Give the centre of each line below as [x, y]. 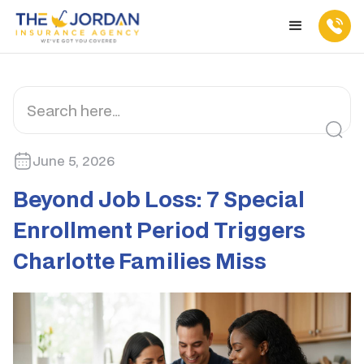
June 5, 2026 [74, 160]
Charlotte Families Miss [140, 260]
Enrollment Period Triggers [159, 229]
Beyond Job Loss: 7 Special [159, 198]
